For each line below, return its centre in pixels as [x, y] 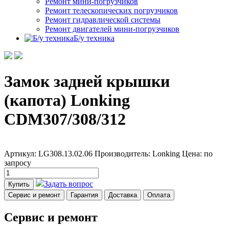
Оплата [159, 195]
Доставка [123, 195]
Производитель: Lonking [137, 153]
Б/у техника [94, 38]
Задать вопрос [68, 184]
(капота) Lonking [67, 100]
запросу [18, 163]
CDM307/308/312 [65, 119]
